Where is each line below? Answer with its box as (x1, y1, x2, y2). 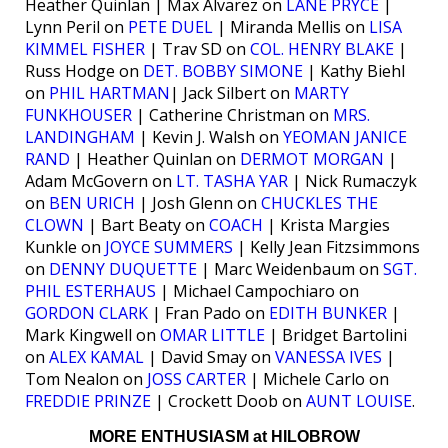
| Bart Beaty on (84, 214, 209, 236)
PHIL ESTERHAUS (25, 280, 156, 302)
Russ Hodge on (25, 60, 143, 82)
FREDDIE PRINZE (25, 390, 151, 412)
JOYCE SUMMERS (105, 236, 233, 258)
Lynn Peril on (25, 16, 128, 38)
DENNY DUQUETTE (49, 258, 197, 280)
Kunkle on (25, 236, 105, 258)
